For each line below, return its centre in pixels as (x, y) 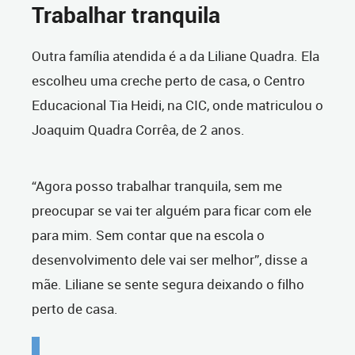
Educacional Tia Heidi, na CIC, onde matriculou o (177, 105)
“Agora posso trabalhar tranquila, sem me (157, 186)
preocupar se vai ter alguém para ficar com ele (172, 211)
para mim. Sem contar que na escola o (148, 235)
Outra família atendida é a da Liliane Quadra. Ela (176, 56)
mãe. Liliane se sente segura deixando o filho (168, 284)
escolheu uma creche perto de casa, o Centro (168, 81)
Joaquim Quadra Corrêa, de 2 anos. (138, 130)
